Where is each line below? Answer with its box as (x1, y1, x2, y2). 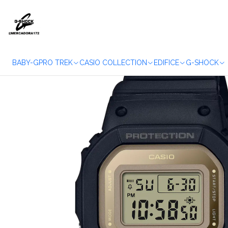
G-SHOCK (186, 59, 219, 67)
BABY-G (12, 59, 39, 67)
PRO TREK (39, 59, 73, 67)
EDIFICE (154, 59, 179, 67)
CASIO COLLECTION (79, 59, 147, 67)
